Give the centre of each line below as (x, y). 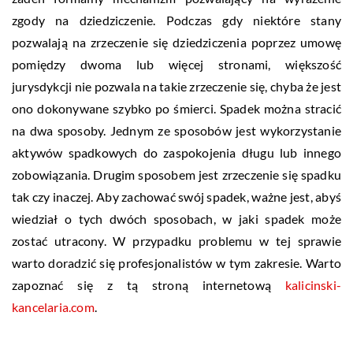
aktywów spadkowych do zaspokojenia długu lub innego (176, 153)
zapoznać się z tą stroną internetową (149, 285)
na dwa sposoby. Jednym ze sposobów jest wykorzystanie (176, 131)
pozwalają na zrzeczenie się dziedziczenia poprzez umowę (176, 43)
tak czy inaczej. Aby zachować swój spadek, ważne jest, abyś (176, 197)
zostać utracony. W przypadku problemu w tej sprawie (176, 241)
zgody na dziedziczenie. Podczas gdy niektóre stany (176, 20)
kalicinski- (313, 285)
